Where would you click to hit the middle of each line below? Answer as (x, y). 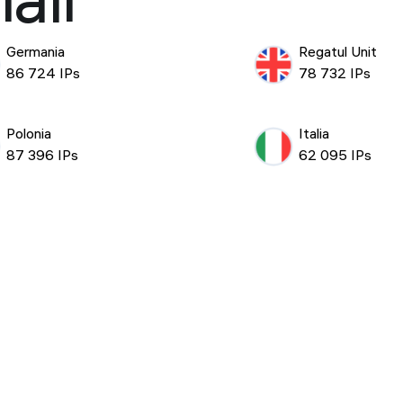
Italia (313, 135)
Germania (35, 54)
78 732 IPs (334, 75)
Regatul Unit (337, 54)
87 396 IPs (42, 157)
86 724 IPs (43, 75)
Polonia (28, 135)
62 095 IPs (335, 157)
